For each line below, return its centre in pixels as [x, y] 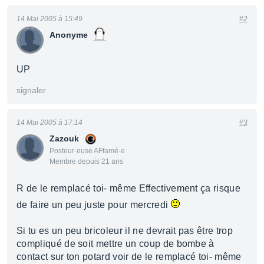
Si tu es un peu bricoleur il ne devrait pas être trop [125, 231]
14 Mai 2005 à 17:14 [49, 123]
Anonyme [69, 35]
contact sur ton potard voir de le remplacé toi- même [129, 257]
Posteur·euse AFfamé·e [87, 151]
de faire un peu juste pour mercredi [94, 205]
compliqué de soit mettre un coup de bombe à [115, 244]
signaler [31, 90]
